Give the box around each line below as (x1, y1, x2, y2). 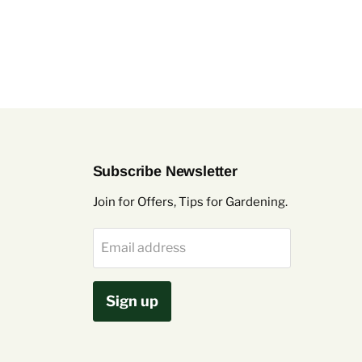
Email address (100, 240, 186, 256)
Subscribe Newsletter (92, 163, 238, 180)
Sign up (105, 293, 158, 310)
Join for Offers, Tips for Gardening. (92, 195, 288, 210)
